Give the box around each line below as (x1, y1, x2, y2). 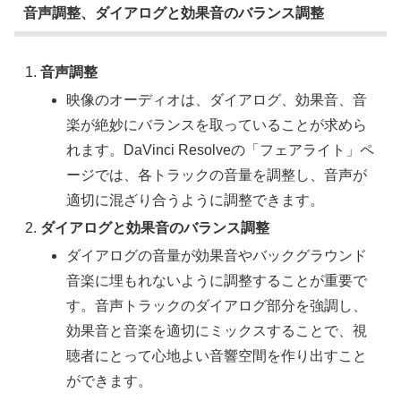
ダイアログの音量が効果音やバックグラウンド (66, 248, 368, 264)
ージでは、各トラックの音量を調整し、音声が (66, 166, 368, 183)
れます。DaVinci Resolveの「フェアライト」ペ (66, 141, 375, 158)
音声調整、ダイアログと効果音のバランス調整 (22, 5, 324, 21)
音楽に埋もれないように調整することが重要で (66, 273, 368, 289)
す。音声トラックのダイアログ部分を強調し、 (66, 298, 368, 314)
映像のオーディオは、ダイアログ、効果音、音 (66, 91, 368, 107)
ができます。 (66, 373, 153, 389)
